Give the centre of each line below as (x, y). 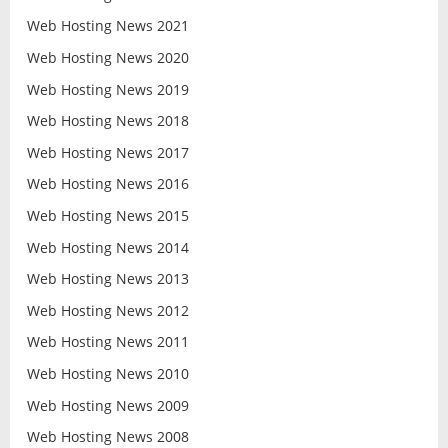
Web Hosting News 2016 (107, 184)
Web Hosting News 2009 (107, 405)
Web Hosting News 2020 (107, 58)
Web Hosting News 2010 (107, 373)
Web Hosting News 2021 (107, 26)
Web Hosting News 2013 (107, 279)
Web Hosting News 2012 (107, 310)
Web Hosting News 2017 (107, 152)
